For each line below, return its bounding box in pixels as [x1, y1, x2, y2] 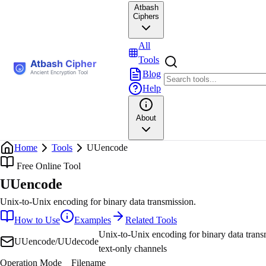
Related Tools [125, 215, 177, 225]
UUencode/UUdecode [14, 236, 99, 246]
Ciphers [133, 12, 159, 21]
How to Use [14, 215, 60, 225]
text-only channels [99, 243, 167, 254]
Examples [74, 215, 111, 225]
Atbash [134, 3, 159, 12]
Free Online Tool [14, 161, 81, 171]
